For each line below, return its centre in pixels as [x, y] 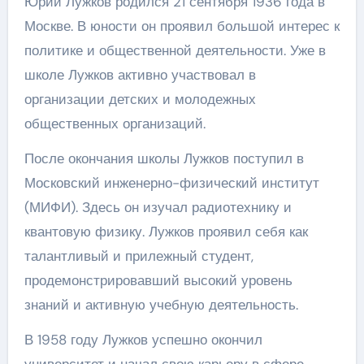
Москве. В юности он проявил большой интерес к [182, 26]
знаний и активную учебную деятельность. [161, 305]
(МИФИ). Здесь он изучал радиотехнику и [158, 207]
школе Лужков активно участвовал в [140, 75]
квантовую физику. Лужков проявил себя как [166, 232]
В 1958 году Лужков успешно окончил [143, 340]
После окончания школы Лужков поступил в [164, 158]
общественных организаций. [115, 123]
